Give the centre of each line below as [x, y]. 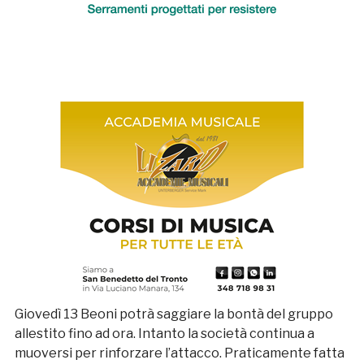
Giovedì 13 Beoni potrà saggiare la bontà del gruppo [173, 314]
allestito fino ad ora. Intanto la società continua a [164, 334]
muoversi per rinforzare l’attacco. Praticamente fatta [179, 353]
